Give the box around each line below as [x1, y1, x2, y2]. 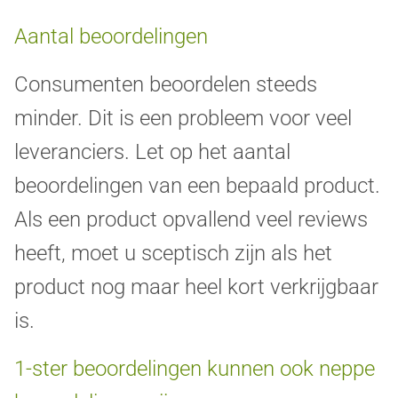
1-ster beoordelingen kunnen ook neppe [14, 356, 375, 382]
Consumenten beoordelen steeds [14, 72, 317, 98]
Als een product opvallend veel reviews [14, 207, 368, 233]
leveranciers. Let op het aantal [14, 139, 291, 165]
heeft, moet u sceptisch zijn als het [14, 241, 332, 267]
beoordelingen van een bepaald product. [14, 173, 380, 199]
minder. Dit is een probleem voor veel [14, 106, 352, 131]
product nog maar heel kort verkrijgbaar [14, 275, 378, 300]
